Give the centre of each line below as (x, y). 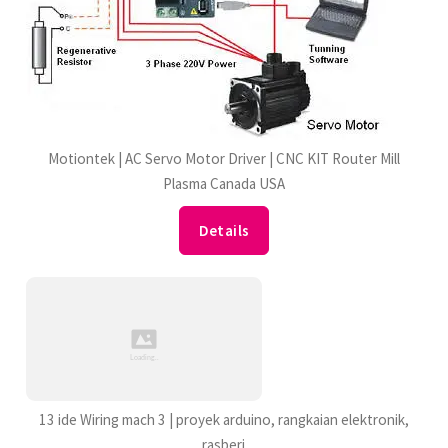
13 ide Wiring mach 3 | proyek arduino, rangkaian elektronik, (223, 420)
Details (224, 230)
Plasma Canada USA (223, 183)
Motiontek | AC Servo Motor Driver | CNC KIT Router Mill (223, 158)
